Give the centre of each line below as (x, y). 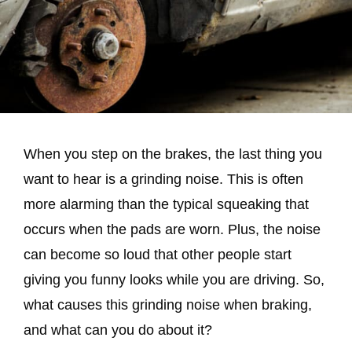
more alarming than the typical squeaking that (166, 205)
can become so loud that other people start (158, 255)
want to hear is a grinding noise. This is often (163, 180)
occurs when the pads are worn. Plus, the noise (172, 230)
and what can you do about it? (118, 330)
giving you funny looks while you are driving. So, (174, 280)
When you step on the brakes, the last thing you (173, 154)
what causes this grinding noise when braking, (168, 305)
